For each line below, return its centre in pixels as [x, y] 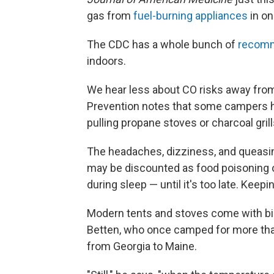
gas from [110, 16]
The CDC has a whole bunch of [162, 45]
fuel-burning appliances [191, 16]
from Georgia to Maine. [142, 246]
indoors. [106, 61]
